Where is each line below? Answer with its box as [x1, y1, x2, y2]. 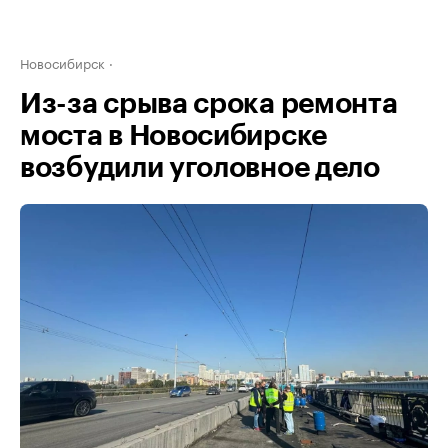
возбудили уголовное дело [20, 154, 380, 182]
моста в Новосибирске [20, 122, 327, 150]
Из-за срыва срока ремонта [20, 90, 398, 118]
